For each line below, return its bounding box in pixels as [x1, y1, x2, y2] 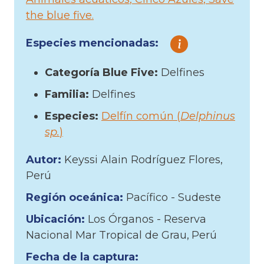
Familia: [45, 87, 92, 101]
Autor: [26, 153, 64, 166]
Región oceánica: [26, 190, 126, 204]
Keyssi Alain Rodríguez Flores [64, 153, 220, 166]
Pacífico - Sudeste [126, 190, 221, 204]
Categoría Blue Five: [45, 65, 161, 79]
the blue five [26, 8, 92, 22]
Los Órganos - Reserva [88, 212, 206, 226]
